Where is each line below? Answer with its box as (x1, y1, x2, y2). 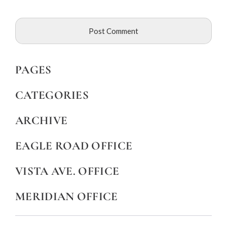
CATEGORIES (15, 88, 89, 103)
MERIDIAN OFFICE (15, 190, 118, 204)
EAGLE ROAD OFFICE (15, 139, 133, 154)
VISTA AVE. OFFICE (15, 164, 120, 179)
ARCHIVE (15, 113, 68, 128)
